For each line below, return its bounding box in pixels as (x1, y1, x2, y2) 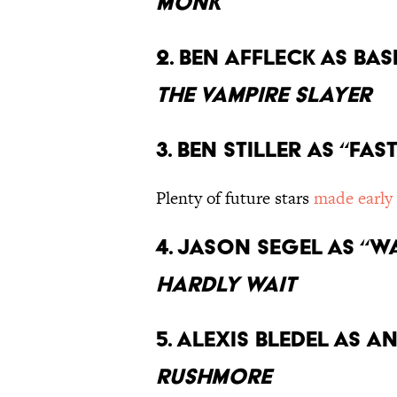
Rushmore (156, 363, 271, 390)
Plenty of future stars (156, 186, 314, 211)
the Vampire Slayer (156, 82, 371, 108)
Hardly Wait (156, 271, 296, 298)
